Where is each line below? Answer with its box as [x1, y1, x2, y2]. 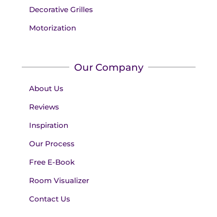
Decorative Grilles [29, 4, 93, 14]
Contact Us [29, 194, 70, 203]
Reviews [29, 102, 59, 111]
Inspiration [29, 120, 68, 130]
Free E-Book [29, 157, 75, 167]
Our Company [74, 61, 143, 73]
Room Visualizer [29, 175, 89, 185]
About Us [29, 83, 63, 93]
